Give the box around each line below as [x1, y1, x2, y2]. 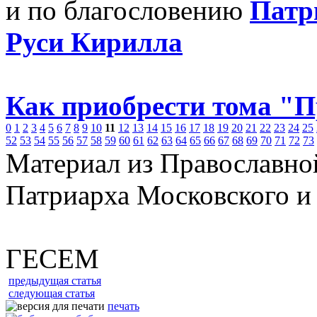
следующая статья [8, 287, 95, 299]
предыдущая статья [8, 275, 101, 287]
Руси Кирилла [6, 27, 183, 57]
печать [108, 300, 139, 312]
